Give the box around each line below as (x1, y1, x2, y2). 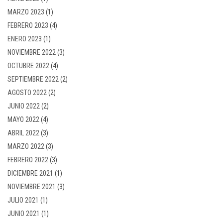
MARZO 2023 (7, 7, 44, 16)
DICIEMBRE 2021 (7, 169, 53, 177)
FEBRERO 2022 (7, 155, 48, 164)
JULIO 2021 (7, 196, 39, 204)
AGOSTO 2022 (7, 88, 47, 97)
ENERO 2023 (7, 34, 42, 43)
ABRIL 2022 (7, 128, 39, 137)
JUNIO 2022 (7, 102, 40, 110)
